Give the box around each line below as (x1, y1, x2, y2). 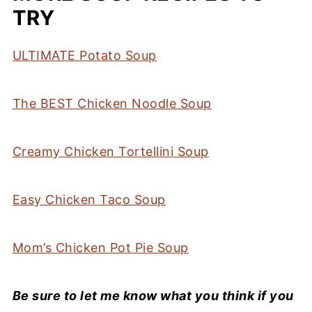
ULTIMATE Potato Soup (12, 48, 157, 63)
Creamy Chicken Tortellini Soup (12, 144, 209, 159)
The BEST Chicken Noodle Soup (12, 96, 212, 111)
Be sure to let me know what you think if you (12, 288, 294, 303)
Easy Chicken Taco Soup (12, 192, 166, 207)
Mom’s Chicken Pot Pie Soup (12, 240, 189, 255)
